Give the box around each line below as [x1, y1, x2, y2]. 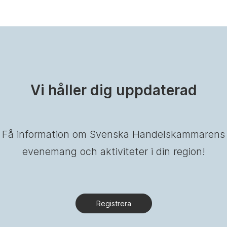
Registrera [96, 199, 131, 208]
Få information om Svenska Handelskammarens [2, 128, 225, 140]
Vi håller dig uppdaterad [30, 82, 197, 99]
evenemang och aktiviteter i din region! [22, 145, 205, 158]
